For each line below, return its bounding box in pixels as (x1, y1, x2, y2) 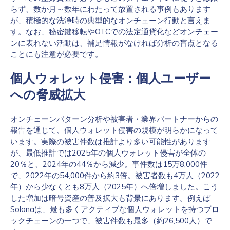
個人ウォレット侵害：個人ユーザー (10, 71, 211, 86)
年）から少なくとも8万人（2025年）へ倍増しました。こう (10, 182, 218, 191)
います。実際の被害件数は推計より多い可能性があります (10, 137, 210, 146)
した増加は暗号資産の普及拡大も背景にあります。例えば (10, 193, 210, 203)
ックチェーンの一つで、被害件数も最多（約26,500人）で (10, 216, 212, 225)
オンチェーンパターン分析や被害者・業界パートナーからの (10, 114, 218, 124)
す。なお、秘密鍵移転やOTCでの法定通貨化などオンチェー (10, 27, 218, 36)
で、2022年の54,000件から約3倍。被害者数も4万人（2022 (10, 170, 220, 180)
